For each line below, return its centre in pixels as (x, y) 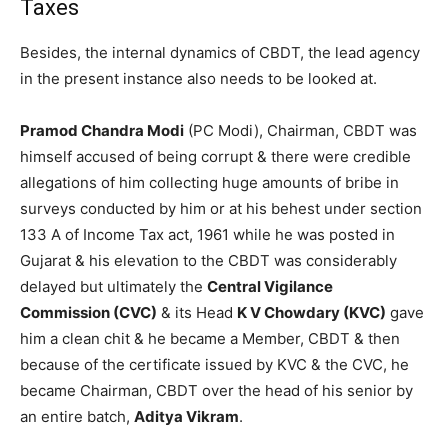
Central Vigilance (270, 286)
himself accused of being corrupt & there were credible (215, 156)
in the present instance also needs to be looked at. (198, 78)
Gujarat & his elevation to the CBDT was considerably (208, 260)
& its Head (197, 312)
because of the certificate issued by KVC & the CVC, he (214, 364)
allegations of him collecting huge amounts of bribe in (209, 182)
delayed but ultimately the (113, 286)
